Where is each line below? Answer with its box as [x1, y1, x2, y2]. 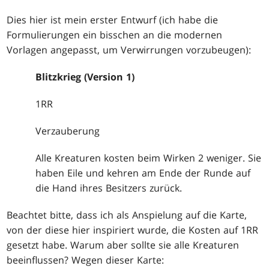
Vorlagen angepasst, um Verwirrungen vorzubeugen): [7, 43, 252, 56]
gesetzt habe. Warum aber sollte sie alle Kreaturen [7, 238, 240, 252]
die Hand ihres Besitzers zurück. [35, 181, 183, 195]
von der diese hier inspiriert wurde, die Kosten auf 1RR [7, 223, 259, 237]
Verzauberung [35, 124, 100, 138]
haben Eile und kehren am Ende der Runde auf [35, 166, 251, 180]
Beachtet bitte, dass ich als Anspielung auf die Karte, [7, 208, 247, 222]
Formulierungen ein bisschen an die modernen [7, 28, 223, 41]
